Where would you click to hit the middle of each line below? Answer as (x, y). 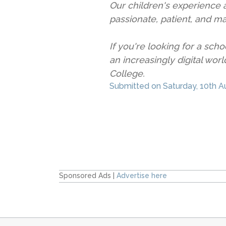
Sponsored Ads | (88, 176)
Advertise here (142, 176)
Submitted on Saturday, (155, 86)
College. (127, 74)
